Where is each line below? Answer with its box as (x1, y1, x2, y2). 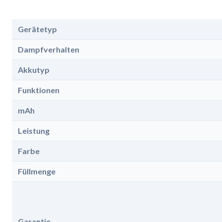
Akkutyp (18, 64, 50, 74)
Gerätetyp (18, 24, 57, 34)
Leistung (18, 125, 50, 135)
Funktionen (18, 85, 59, 95)
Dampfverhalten (18, 44, 79, 54)
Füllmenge (18, 166, 55, 176)
